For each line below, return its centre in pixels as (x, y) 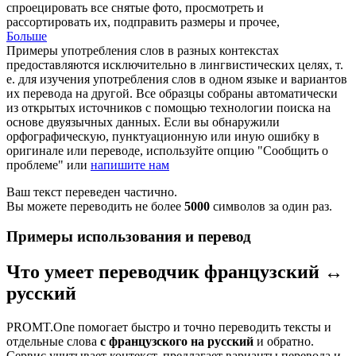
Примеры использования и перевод (129, 237)
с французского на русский (177, 342)
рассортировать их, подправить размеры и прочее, (143, 21)
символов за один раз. (271, 206)
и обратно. (284, 342)
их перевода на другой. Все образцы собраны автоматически (172, 93)
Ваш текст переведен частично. (92, 192)
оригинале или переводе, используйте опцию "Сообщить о (167, 150)
